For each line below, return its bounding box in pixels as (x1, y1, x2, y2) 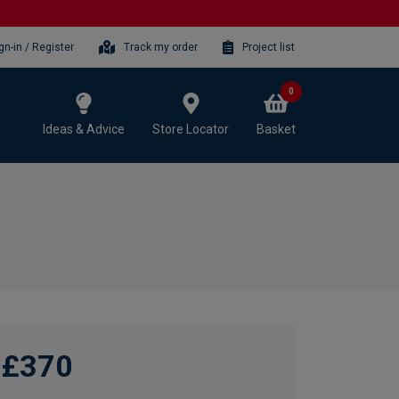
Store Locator (152, 121, 229, 136)
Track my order (124, 40, 199, 53)
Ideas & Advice (43, 121, 125, 136)
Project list (242, 40, 295, 53)
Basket (256, 121, 296, 136)
